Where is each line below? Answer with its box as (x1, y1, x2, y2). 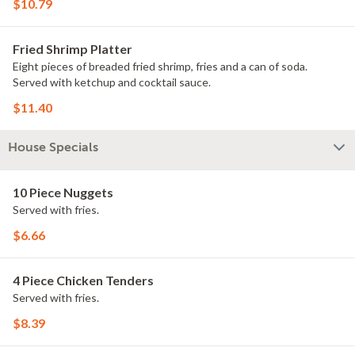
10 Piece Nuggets (13, 185, 113, 200)
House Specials (8, 140, 98, 155)
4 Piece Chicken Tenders (13, 273, 154, 288)
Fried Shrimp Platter (13, 41, 132, 56)
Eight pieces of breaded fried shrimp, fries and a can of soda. (13, 59, 307, 73)
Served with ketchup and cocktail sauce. (13, 75, 211, 89)
